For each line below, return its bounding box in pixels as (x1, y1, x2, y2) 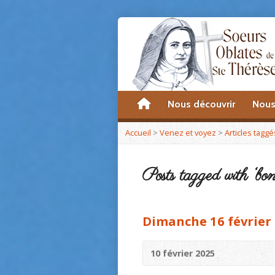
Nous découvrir (168, 98, 235, 110)
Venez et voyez (160, 127, 216, 138)
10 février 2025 (150, 247, 215, 259)
